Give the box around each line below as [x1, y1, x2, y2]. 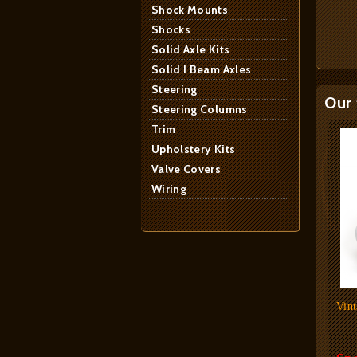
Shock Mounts [151, 2, 229, 17]
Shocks [151, 22, 191, 37]
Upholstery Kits [151, 142, 236, 156]
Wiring [151, 182, 187, 196]
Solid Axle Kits [151, 42, 230, 57]
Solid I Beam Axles [151, 62, 252, 76]
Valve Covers [151, 162, 222, 176]
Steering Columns [151, 102, 248, 116]
